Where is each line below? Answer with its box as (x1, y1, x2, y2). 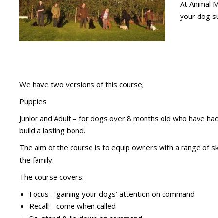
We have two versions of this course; (19, 79, 144, 90)
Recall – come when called (29, 201, 116, 211)
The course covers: (19, 172, 84, 182)
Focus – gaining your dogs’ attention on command (29, 189, 195, 199)
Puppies (19, 96, 47, 107)
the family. (19, 155, 54, 165)
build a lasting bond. (19, 126, 85, 136)
